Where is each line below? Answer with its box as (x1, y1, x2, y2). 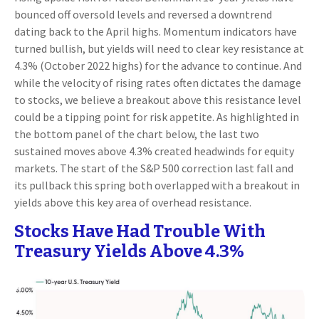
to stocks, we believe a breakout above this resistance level (14, 93, 301, 108)
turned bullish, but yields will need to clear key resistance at (14, 41, 304, 56)
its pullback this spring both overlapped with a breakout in (14, 178, 300, 193)
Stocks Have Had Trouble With (14, 221, 266, 242)
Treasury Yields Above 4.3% (14, 241, 244, 262)
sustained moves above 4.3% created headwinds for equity (14, 144, 294, 159)
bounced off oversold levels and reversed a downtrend (14, 7, 272, 22)
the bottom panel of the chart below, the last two (14, 127, 259, 142)
